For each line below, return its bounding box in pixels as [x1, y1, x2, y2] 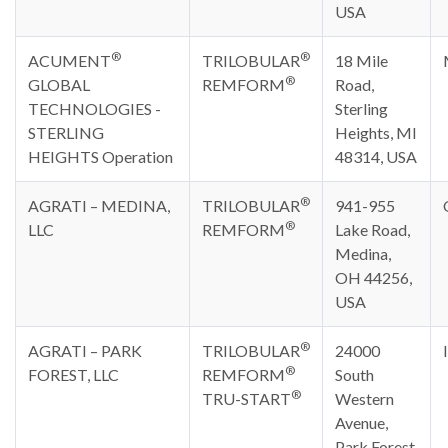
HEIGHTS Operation [28, 147, 173, 166]
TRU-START [202, 389, 291, 408]
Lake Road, [335, 220, 410, 239]
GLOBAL [28, 75, 90, 94]
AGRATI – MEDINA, [28, 196, 170, 215]
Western [335, 389, 394, 408]
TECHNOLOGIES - [28, 99, 161, 118]
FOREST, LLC [28, 365, 119, 384]
